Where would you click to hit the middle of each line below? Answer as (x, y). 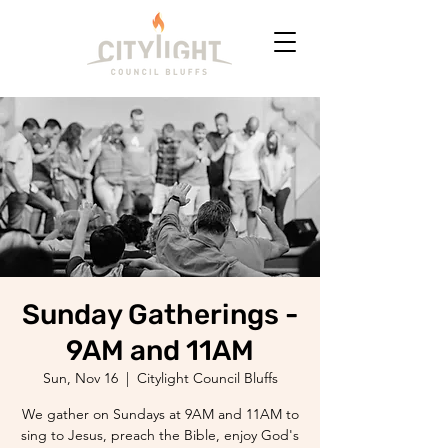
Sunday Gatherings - (160, 314)
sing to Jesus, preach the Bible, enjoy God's (160, 435)
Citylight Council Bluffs (207, 378)
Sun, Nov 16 (80, 378)
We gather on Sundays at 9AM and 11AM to (160, 414)
